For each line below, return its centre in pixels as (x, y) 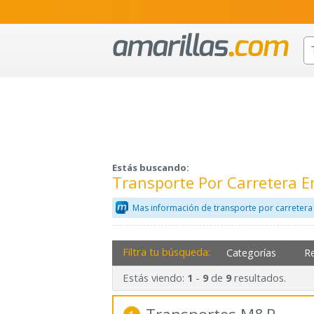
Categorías (252, 252)
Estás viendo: (155, 278)
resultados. (258, 278)
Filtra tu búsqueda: (166, 251)
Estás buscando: (151, 168)
